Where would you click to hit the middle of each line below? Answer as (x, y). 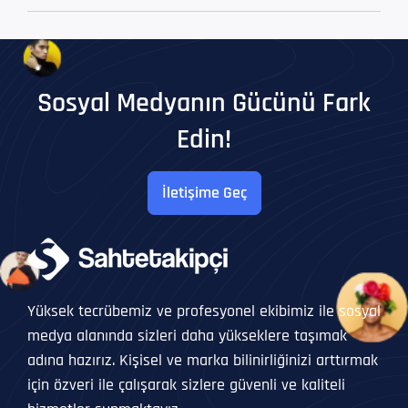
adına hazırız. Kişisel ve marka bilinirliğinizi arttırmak (203, 360)
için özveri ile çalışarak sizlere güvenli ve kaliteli (186, 384)
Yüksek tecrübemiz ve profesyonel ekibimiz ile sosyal (204, 311)
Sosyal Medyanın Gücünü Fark (204, 102)
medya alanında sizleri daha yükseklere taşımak (187, 335)
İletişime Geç (204, 193)
